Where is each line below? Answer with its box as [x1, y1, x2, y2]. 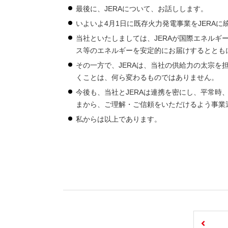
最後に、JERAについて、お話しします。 [76, 5, 208, 13]
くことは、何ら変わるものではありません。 [76, 73, 219, 81]
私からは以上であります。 [76, 115, 162, 123]
